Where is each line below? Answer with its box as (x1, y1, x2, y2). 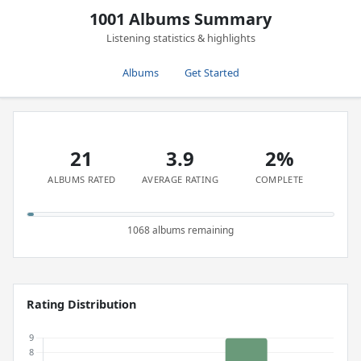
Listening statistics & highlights (106, 31, 255, 45)
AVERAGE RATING (142, 173, 219, 185)
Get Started (184, 65, 239, 80)
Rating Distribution (27, 297, 136, 312)
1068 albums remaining (127, 223, 234, 237)
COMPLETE (255, 173, 304, 185)
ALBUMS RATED (48, 173, 116, 185)
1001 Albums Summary (89, 8, 272, 30)
